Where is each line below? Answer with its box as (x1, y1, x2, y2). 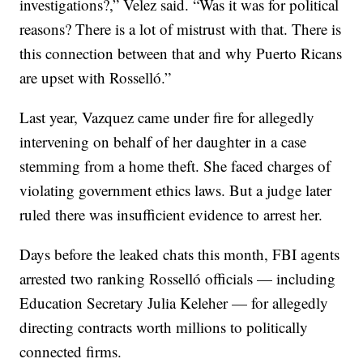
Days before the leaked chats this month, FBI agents (19, 244, 340, 264)
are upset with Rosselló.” (19, 67, 172, 88)
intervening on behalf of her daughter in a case (19, 131, 307, 152)
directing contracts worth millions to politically (19, 317, 309, 337)
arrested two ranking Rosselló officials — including (19, 268, 336, 288)
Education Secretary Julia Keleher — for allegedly (19, 293, 329, 313)
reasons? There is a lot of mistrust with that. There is (19, 19, 342, 39)
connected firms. (19, 341, 122, 361)
